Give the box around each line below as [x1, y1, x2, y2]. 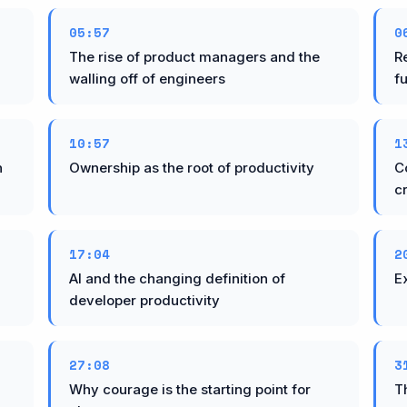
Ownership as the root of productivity [69, 158, 315, 176]
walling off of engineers [69, 69, 226, 87]
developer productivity [69, 291, 221, 309]
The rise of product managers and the [69, 47, 321, 65]
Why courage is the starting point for [69, 380, 312, 398]
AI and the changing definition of [69, 269, 286, 287]
